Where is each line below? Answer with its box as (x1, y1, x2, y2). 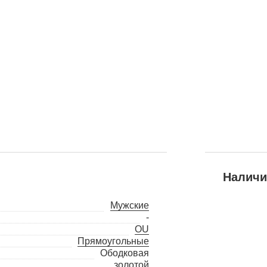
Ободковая (100, 248, 149, 258)
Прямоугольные (77, 236, 149, 246)
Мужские (110, 200, 149, 210)
